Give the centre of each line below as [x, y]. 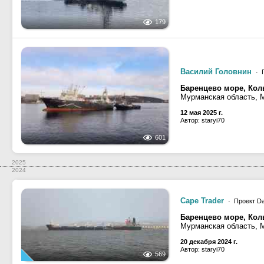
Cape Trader [202, 201]
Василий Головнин [216, 72]
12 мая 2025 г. [202, 113]
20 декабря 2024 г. [209, 242]
